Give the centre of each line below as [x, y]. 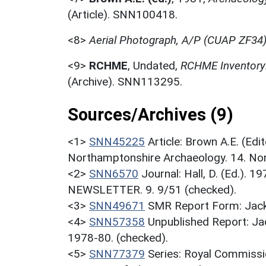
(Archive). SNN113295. [125, 81]
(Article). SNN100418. [123, 14]
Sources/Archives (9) [151, 114]
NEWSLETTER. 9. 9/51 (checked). [152, 189]
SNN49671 [117, 205]
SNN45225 [117, 141]
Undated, [157, 65]
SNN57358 [117, 221]
